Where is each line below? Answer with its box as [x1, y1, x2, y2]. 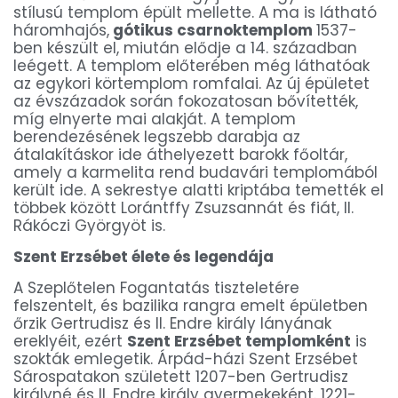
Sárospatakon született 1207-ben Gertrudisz [13, 366, 348, 388]
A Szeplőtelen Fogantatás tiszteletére [13, 277, 299, 299]
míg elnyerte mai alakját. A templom [13, 108, 296, 131]
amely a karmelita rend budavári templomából [13, 162, 378, 184]
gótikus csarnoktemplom [109, 20, 316, 42]
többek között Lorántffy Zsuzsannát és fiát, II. [13, 197, 354, 219]
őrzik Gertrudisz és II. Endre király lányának [13, 313, 331, 335]
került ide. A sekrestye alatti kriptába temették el [13, 179, 384, 202]
